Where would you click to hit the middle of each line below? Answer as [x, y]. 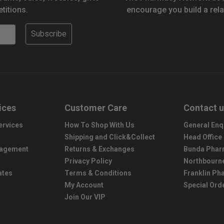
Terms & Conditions [98, 173]
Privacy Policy [88, 161]
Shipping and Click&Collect [109, 137]
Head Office [203, 137]
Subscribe [49, 34]
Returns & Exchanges [99, 149]
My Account [84, 185]
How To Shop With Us [99, 125]
